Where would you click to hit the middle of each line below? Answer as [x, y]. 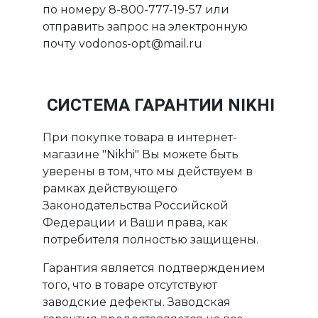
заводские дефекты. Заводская [137, 302]
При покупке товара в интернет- [140, 138]
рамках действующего [110, 189]
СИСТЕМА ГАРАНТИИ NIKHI [161, 105]
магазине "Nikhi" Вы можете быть [141, 155]
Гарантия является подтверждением [154, 268]
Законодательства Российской [136, 206]
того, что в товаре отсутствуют [130, 285]
